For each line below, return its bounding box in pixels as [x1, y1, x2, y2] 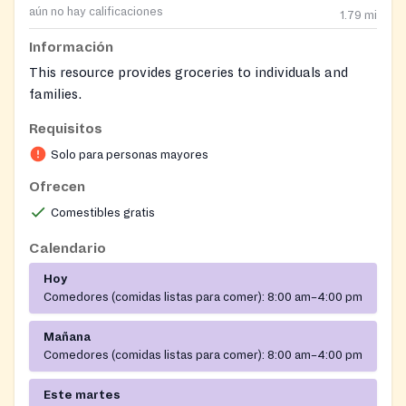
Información [29, 40, 113, 55]
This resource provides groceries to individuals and [29, 65, 348, 81]
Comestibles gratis [51, 207, 155, 220]
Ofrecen [29, 179, 85, 195]
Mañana [43, 331, 91, 344]
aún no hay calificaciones [29, 5, 163, 19]
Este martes [43, 389, 121, 402]
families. [29, 87, 82, 102]
